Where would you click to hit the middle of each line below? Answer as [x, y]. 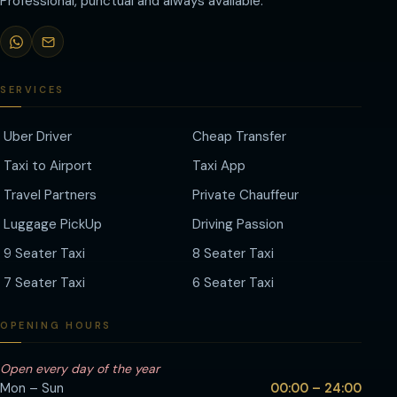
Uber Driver [38, 136]
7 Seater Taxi [44, 283]
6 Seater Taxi [233, 283]
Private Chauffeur [245, 195]
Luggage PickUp [53, 224]
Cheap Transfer [239, 136]
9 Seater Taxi [44, 253]
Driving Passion [238, 224]
